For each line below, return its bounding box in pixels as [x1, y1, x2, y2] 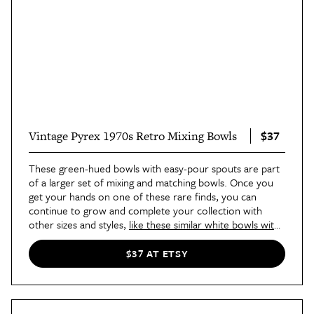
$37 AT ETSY [125, 246, 189, 261]
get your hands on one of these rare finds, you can [29, 188, 257, 204]
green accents [29, 230, 91, 246]
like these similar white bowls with [129, 216, 280, 232]
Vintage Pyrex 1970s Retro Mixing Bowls [29, 127, 237, 144]
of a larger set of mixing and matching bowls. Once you [29, 174, 273, 190]
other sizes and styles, [29, 216, 129, 232]
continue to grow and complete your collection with [29, 202, 262, 218]
